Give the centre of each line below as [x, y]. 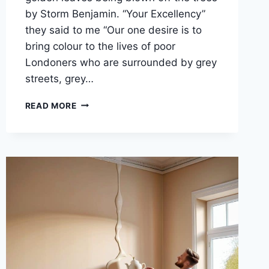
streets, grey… [59, 78]
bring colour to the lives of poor [100, 46]
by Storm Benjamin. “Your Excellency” [115, 14]
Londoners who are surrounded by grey [121, 62]
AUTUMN [95, 140]
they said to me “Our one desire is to [113, 30]
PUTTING [96, 102]
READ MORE [51, 105]
